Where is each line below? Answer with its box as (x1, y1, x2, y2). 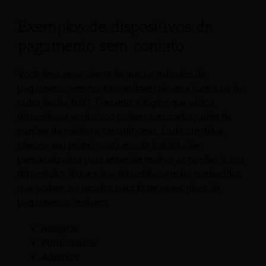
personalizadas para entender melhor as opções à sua (18, 154, 244, 166)
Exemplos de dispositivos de (18, 17, 213, 37)
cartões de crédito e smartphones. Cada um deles (18, 126, 224, 138)
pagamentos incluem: (18, 197, 109, 209)
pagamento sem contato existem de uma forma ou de (18, 83, 243, 95)
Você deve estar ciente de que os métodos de (18, 69, 205, 81)
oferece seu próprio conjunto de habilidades (18, 140, 201, 152)
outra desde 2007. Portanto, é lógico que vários (18, 97, 214, 109)
